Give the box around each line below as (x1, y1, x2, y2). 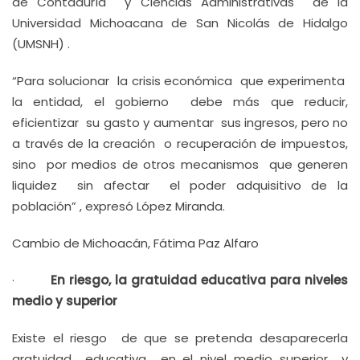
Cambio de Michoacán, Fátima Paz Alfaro (12, 235, 259, 252)
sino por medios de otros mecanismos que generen (12, 156, 348, 173)
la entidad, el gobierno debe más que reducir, (12, 93, 348, 110)
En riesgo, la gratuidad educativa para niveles (51, 272, 348, 288)
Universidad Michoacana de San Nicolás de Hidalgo (12, 14, 348, 31)
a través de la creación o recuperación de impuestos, (12, 135, 348, 152)
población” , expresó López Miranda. (12, 198, 225, 215)
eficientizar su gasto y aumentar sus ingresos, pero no (12, 114, 348, 131)
